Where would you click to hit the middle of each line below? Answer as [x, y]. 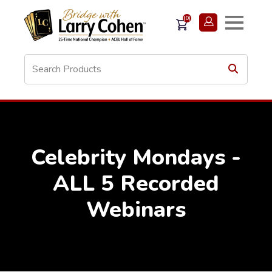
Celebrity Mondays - [136, 158]
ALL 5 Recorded [136, 184]
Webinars [136, 210]
